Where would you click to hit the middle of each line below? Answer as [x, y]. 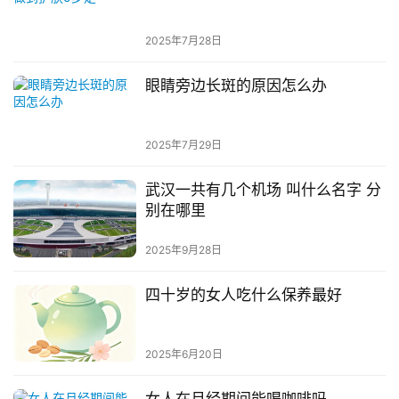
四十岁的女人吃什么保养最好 [243, 294]
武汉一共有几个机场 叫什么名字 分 [263, 190]
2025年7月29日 [183, 145]
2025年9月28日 [183, 249]
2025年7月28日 [183, 41]
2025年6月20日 [183, 354]
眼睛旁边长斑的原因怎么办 [236, 86]
